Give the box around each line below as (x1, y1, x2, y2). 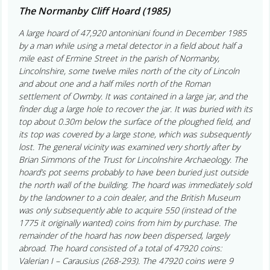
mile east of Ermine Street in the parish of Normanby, (18, 52, 219, 64)
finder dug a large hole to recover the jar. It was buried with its (18, 102, 253, 115)
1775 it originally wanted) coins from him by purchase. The (18, 216, 237, 228)
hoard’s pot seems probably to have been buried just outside (18, 166, 248, 178)
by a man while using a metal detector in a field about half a (18, 39, 242, 51)
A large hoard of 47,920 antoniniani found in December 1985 (18, 27, 246, 39)
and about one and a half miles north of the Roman (18, 77, 210, 89)
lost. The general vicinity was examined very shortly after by (18, 140, 240, 152)
